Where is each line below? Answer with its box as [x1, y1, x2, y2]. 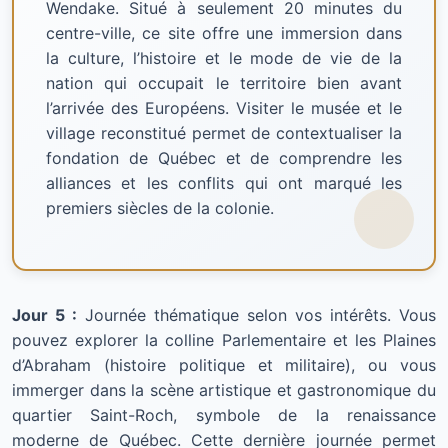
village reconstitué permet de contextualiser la [46, 122, 402, 143]
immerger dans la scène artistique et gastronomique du [12, 379, 436, 400]
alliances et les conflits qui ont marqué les [46, 172, 402, 193]
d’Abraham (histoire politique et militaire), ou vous [12, 354, 436, 375]
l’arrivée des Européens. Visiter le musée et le [46, 97, 402, 118]
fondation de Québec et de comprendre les [46, 147, 402, 168]
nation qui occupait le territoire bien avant [46, 72, 402, 93]
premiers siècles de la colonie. [46, 197, 274, 218]
